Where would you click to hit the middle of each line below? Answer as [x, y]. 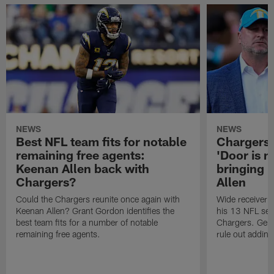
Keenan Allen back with [83, 168]
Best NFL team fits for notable [102, 141]
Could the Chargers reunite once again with [98, 199]
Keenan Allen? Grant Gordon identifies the [95, 210]
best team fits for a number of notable [87, 222]
